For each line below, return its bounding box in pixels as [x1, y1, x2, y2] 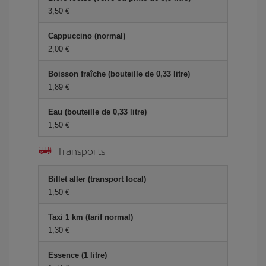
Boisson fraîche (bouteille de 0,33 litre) [48, 69, 190, 78]
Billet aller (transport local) [48, 175, 146, 183]
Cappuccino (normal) [48, 31, 125, 40]
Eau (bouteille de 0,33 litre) [48, 107, 147, 116]
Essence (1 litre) [48, 251, 107, 259]
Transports [57, 143, 105, 158]
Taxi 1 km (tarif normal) [48, 213, 133, 221]
